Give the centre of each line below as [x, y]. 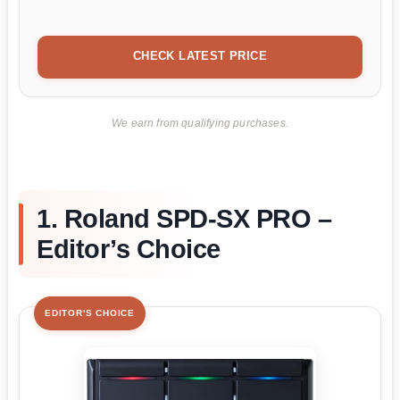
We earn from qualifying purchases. [200, 123]
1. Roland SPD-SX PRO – [184, 219]
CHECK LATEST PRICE [200, 55]
